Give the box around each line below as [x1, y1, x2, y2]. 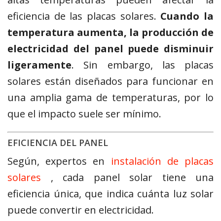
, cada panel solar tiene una [50, 171, 214, 184]
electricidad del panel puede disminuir [7, 42, 214, 56]
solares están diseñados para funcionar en [7, 74, 214, 88]
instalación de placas [110, 154, 214, 168]
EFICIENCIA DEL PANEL [7, 137, 108, 149]
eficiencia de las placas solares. [7, 9, 161, 23]
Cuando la [160, 9, 214, 23]
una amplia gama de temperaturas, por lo [7, 91, 214, 105]
